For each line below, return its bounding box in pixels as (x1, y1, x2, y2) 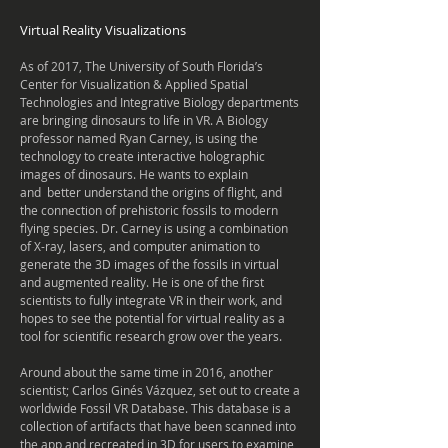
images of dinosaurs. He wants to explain (20, 166, 248, 182)
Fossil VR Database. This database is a (80, 400, 291, 416)
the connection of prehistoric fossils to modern (20, 202, 278, 218)
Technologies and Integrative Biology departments (20, 94, 299, 110)
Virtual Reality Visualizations (20, 21, 186, 39)
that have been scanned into (136, 418, 296, 434)
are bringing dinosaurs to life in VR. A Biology (20, 112, 268, 128)
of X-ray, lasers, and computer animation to (20, 238, 260, 254)
